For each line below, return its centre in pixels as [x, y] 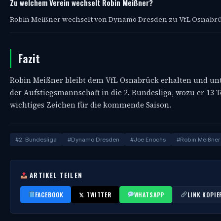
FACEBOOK [49, 194]
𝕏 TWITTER [95, 194]
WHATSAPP [149, 194]
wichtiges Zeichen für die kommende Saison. [91, 105]
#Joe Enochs [148, 139]
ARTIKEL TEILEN [55, 175]
